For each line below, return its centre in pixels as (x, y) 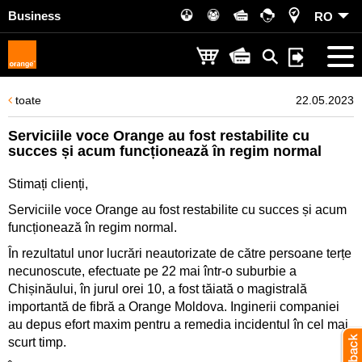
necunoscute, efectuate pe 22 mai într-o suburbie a (152, 271)
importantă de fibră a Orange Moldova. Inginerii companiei (174, 307)
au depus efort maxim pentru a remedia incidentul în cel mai (178, 324)
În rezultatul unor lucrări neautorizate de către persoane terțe (180, 253)
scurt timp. (37, 342)
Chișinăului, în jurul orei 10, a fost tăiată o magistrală (158, 289)
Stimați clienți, (48, 184)
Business (34, 16)
